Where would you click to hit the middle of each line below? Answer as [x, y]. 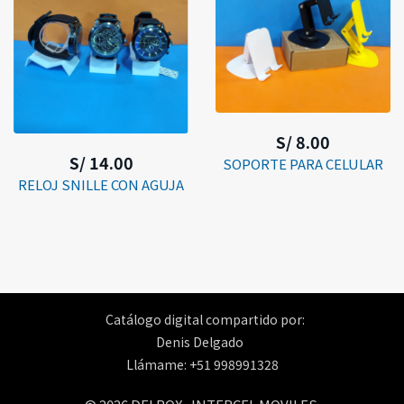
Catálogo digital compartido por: [205, 320]
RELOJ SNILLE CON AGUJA [101, 185]
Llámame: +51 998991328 [202, 365]
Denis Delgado [199, 342]
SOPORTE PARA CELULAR [303, 163]
